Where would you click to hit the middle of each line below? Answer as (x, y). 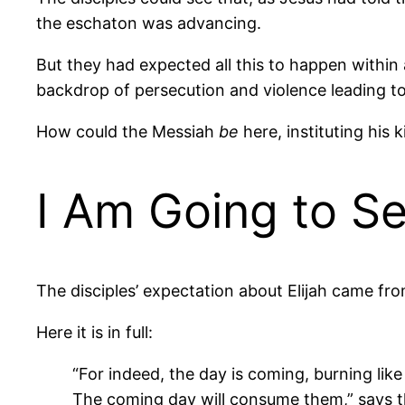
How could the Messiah (127, 131)
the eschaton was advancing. (149, 23)
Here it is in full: (94, 332)
